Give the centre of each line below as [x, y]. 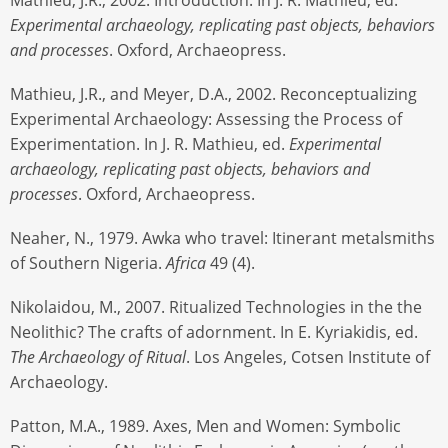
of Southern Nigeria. [88, 262]
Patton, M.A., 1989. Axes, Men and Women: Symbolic [205, 426]
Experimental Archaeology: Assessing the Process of [206, 118]
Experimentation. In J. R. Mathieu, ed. [149, 143]
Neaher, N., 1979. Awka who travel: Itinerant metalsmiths [222, 237]
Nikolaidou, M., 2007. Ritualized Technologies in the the [216, 307]
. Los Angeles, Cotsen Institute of [308, 357]
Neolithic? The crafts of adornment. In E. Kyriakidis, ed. [214, 332]
